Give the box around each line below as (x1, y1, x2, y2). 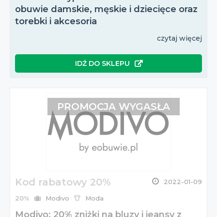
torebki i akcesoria (15, 16, 97, 27)
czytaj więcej (157, 34, 202, 43)
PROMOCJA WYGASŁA (57, 101, 170, 113)
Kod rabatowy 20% (15, 176, 111, 188)
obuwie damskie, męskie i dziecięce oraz (15, 4, 198, 15)
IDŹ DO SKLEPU (75, 59, 130, 68)
